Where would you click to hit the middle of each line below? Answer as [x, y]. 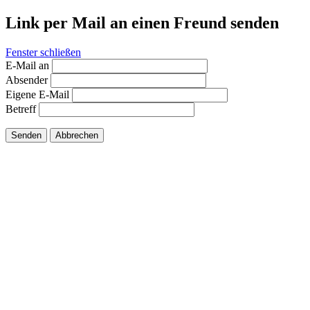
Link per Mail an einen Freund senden [142, 22]
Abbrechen [77, 135]
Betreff [21, 109]
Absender [27, 80]
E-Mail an [27, 65]
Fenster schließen [43, 52]
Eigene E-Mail [37, 94]
